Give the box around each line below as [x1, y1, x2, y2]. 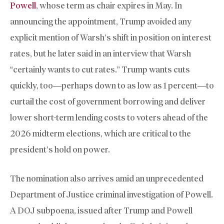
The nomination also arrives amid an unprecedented [10, 173, 203, 183]
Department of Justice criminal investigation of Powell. [10, 189, 213, 199]
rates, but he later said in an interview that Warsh [10, 48, 191, 59]
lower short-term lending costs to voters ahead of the [10, 112, 208, 123]
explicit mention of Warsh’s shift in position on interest [10, 32, 211, 43]
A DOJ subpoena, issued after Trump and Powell [10, 205, 192, 215]
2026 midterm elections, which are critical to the [10, 128, 191, 139]
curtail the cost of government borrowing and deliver [10, 96, 205, 107]
